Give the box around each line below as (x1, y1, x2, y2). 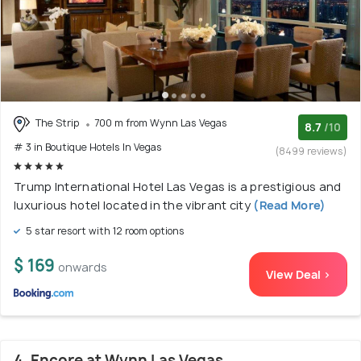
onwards (58, 259, 107, 275)
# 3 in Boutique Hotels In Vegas (14, 139, 162, 154)
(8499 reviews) (276, 144, 347, 159)
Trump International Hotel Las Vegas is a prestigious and (14, 178, 342, 194)
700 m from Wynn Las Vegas (94, 116, 227, 131)
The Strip (33, 116, 81, 131)
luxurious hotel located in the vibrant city (14, 197, 251, 213)
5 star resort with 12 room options (23, 223, 185, 238)
